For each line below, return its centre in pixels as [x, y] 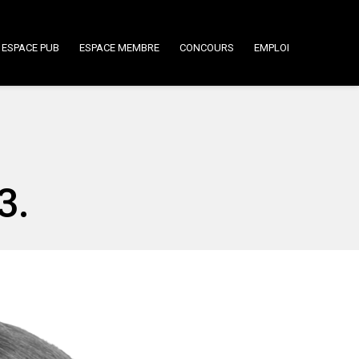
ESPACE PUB [30, 48]
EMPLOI [272, 48]
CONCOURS [207, 48]
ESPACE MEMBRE [119, 48]
